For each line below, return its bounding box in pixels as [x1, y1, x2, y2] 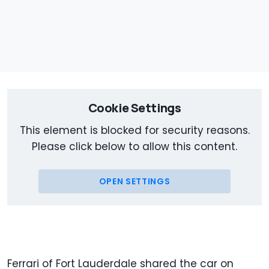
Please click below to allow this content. [32, 139, 237, 154]
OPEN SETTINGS [98, 175, 171, 187]
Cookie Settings [88, 99, 181, 116]
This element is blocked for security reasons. [19, 122, 250, 138]
